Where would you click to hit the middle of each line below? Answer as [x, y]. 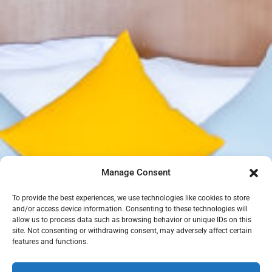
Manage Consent [136, 172]
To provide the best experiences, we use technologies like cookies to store [131, 198]
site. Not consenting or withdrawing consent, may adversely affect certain [132, 231]
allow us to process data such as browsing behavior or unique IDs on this [132, 220]
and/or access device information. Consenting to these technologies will [130, 209]
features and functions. [50, 242]
